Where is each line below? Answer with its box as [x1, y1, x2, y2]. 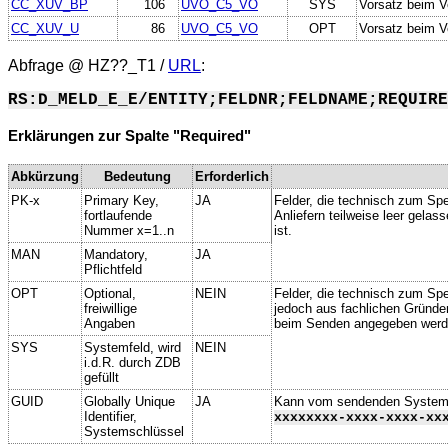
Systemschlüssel [84, 423, 184, 439]
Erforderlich [195, 168, 269, 184]
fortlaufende [84, 207, 152, 223]
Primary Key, [84, 192, 159, 208]
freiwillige [84, 300, 137, 316]
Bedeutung [103, 168, 171, 184]
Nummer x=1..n [84, 222, 174, 238]
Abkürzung [11, 168, 79, 184]
